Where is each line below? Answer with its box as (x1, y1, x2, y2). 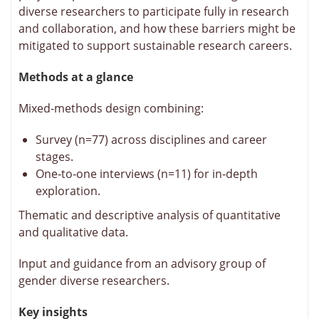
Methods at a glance (19, 68, 133, 85)
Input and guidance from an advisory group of (19, 255, 266, 271)
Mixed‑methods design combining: (19, 100, 204, 116)
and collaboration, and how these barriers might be (19, 20, 296, 36)
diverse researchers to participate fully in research (19, 3, 289, 19)
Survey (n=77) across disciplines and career (36, 131, 267, 147)
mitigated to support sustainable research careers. (19, 37, 292, 53)
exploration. (36, 182, 100, 199)
